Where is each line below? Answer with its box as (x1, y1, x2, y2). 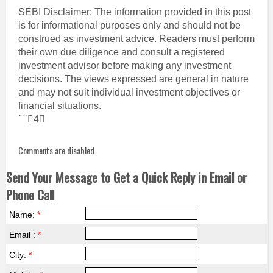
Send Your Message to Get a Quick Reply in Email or (5, 168, 247, 186)
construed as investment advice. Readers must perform (18, 34, 255, 44)
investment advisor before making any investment (18, 60, 231, 71)
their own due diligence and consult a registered (18, 47, 225, 57)
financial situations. (18, 101, 101, 111)
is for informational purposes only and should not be (18, 20, 241, 30)
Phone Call (5, 185, 54, 204)
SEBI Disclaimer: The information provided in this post (18, 7, 251, 17)
